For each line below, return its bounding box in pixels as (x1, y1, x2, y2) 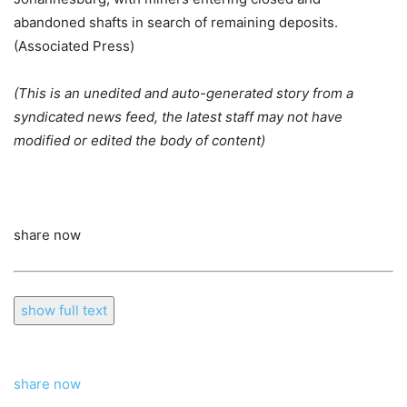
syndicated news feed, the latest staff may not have (14, 108, 342, 126)
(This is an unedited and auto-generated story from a (14, 84, 353, 103)
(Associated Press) (14, 37, 134, 55)
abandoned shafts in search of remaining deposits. (14, 14, 338, 32)
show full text (21, 302, 107, 320)
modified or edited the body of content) (14, 132, 265, 150)
